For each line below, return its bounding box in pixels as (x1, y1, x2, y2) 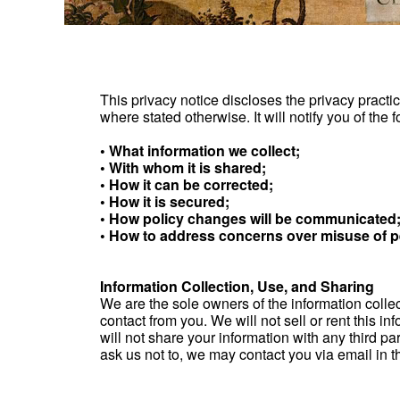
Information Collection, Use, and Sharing (100, 276, 374, 296)
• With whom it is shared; (100, 157, 266, 178)
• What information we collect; (100, 140, 300, 161)
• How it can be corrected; (100, 174, 273, 195)
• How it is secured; (100, 191, 229, 212)
